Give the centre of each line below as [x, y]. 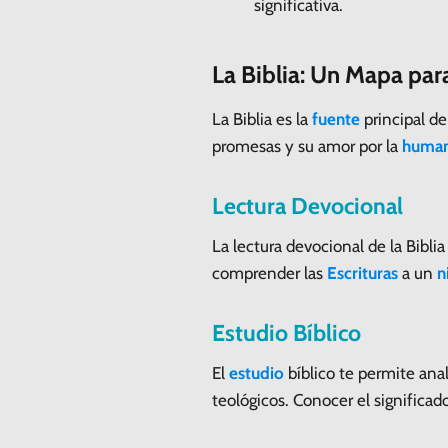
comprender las [269, 272]
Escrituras [362, 272]
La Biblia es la [262, 118]
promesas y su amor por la [307, 145]
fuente [336, 118]
